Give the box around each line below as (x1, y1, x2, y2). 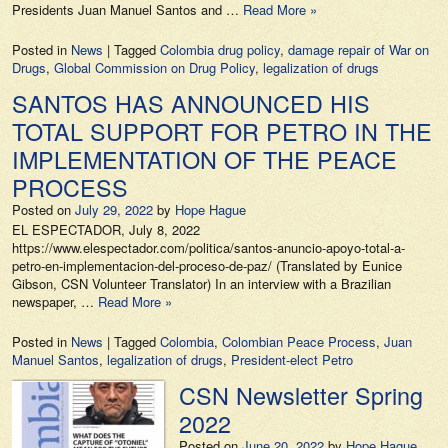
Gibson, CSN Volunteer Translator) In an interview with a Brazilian (12, 274, 391, 293)
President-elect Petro (231, 350, 353, 369)
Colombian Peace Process (222, 332, 376, 351)
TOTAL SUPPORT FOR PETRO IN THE (12, 114, 432, 148)
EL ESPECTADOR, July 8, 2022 (12, 220, 200, 239)
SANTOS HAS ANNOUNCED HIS (12, 86, 370, 120)
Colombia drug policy (160, 40, 280, 59)
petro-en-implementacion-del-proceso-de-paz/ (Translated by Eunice (12, 256, 402, 275)
